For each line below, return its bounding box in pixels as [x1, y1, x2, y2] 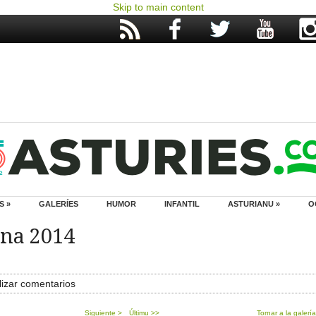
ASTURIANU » [228, 200, 280, 208]
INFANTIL [164, 200, 200, 208]
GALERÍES [39, 200, 78, 208]
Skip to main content [112, 1, 204, 13]
